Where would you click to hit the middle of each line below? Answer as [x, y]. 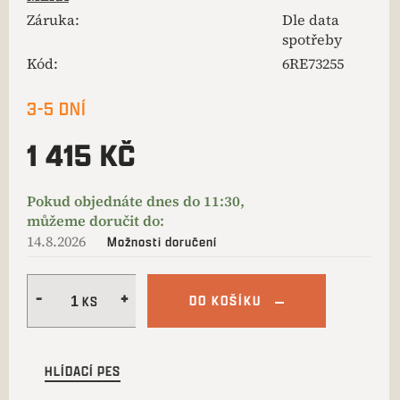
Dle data [311, 20]
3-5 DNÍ [57, 108]
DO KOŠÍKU [225, 300]
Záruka [51, 20]
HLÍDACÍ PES [83, 371]
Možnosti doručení [162, 242]
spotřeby [312, 39]
